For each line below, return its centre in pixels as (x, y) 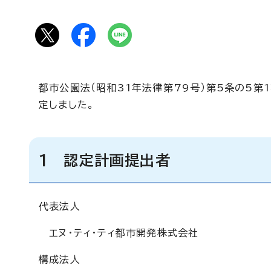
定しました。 (67, 105)
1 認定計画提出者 (105, 160)
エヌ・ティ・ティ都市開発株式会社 (119, 233)
